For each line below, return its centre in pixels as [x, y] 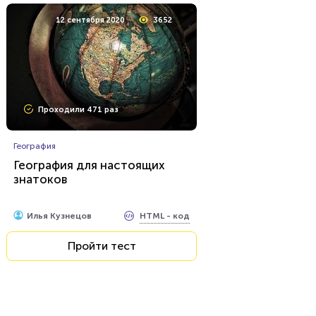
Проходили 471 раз [78, 110]
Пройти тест [102, 246]
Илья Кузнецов [59, 216]
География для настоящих [89, 165]
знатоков [40, 179]
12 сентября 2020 [90, 20]
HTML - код [165, 215]
